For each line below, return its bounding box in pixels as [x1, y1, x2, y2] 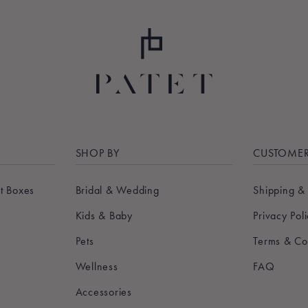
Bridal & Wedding [75, 183, 159, 198]
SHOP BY [75, 146, 123, 161]
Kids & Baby [75, 208, 133, 223]
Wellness [75, 259, 118, 274]
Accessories [75, 285, 132, 300]
